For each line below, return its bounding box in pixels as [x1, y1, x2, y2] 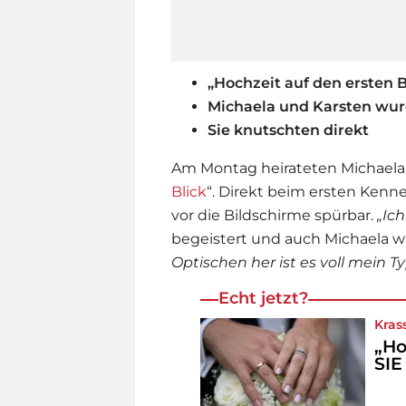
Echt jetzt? [218, 287, 308, 308]
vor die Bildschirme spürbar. [171, 206, 373, 224]
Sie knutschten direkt [208, 121, 369, 139]
